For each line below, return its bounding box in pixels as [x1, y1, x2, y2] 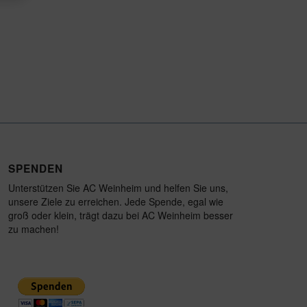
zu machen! [8, 221, 59, 236]
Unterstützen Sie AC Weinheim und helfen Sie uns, [8, 180, 228, 195]
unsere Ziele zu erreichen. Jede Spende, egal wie [8, 194, 223, 208]
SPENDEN [8, 160, 63, 176]
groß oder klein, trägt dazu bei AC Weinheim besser [8, 208, 233, 222]
